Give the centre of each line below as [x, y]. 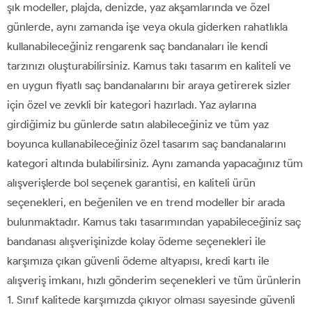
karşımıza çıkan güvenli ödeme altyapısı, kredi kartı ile [138, 260]
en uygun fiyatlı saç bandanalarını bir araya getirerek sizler [149, 85]
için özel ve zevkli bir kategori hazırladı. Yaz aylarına [132, 104]
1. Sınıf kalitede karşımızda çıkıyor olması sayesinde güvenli [151, 299]
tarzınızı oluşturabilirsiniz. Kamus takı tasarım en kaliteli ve [149, 65]
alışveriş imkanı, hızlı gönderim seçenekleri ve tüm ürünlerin [154, 280]
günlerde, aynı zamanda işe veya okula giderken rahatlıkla [147, 26]
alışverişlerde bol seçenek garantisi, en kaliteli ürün [131, 182]
